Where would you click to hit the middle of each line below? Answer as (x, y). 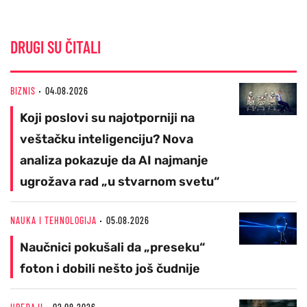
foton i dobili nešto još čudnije (110, 268)
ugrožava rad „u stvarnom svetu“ (120, 181)
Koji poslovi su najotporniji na (107, 118)
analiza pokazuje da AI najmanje (114, 160)
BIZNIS (23, 90)
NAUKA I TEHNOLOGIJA (53, 220)
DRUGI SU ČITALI (56, 47)
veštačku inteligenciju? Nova (107, 139)
